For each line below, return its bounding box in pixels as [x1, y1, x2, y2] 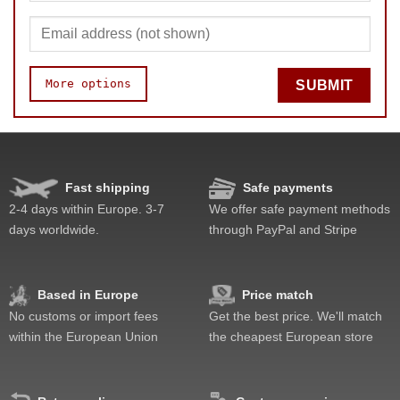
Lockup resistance [54, 192, 130, 205]
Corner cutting [70, 171, 130, 185]
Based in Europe [37, 287, 138, 303]
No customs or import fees [9, 309, 158, 324]
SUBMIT [296, 77, 354, 93]
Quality [99, 254, 130, 267]
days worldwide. [9, 222, 99, 237]
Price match [241, 287, 313, 303]
